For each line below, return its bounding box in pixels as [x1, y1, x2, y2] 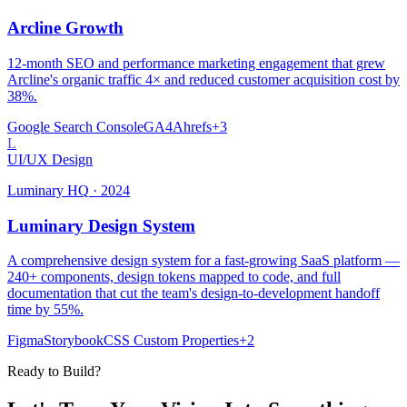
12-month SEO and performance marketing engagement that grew [7, 55, 385, 71]
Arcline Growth [7, 18, 124, 38]
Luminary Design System [7, 215, 195, 235]
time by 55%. [7, 302, 84, 318]
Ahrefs [173, 118, 212, 134]
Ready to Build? [7, 363, 101, 380]
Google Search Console [7, 118, 144, 134]
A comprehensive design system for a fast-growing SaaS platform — [7, 253, 400, 269]
